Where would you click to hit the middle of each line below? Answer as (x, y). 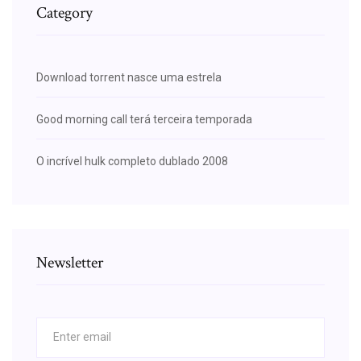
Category (64, 12)
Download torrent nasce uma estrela (129, 77)
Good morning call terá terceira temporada (144, 119)
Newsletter (70, 262)
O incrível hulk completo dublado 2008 (132, 161)
